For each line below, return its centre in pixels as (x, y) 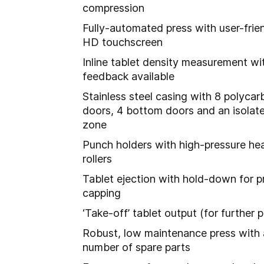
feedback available (128, 76)
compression (113, 8)
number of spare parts (136, 247)
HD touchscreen (123, 42)
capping (102, 193)
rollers (97, 159)
